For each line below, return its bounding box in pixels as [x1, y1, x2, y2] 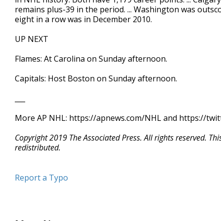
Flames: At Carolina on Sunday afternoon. [15, 53, 167, 64]
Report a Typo [15, 172, 68, 183]
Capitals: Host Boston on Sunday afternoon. [15, 73, 177, 84]
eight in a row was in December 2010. [15, 14, 152, 25]
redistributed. [15, 142, 61, 153]
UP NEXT [15, 34, 48, 44]
